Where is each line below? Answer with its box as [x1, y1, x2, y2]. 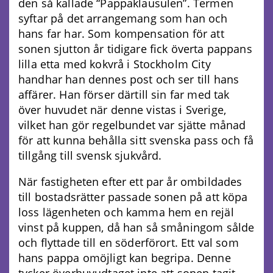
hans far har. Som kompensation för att [18, 26, 224, 41]
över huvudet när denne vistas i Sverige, [18, 102, 226, 117]
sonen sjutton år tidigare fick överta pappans [18, 41, 252, 56]
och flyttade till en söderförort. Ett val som [18, 235, 239, 250]
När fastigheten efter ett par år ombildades [18, 174, 243, 189]
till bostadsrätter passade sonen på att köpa [18, 189, 248, 204]
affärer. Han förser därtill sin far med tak [18, 87, 230, 102]
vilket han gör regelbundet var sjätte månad [18, 117, 246, 132]
